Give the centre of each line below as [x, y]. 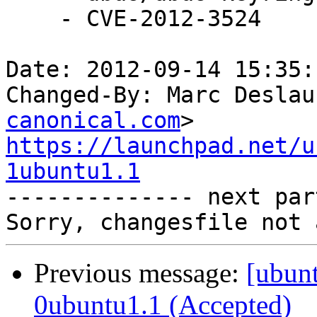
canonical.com [93, 121]
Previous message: [140, 273]
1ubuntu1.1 [73, 172]
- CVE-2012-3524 [33, 19]
